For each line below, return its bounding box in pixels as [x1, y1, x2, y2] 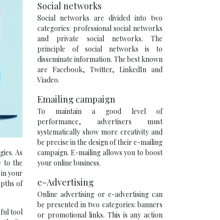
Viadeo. [37, 75, 59, 84]
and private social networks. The [37, 34, 163, 43]
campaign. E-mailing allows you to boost [37, 148, 163, 157]
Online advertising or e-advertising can [37, 190, 163, 199]
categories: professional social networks [37, 24, 163, 33]
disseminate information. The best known [37, 55, 163, 64]
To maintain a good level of [37, 107, 163, 116]
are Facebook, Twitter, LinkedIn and [37, 65, 163, 74]
